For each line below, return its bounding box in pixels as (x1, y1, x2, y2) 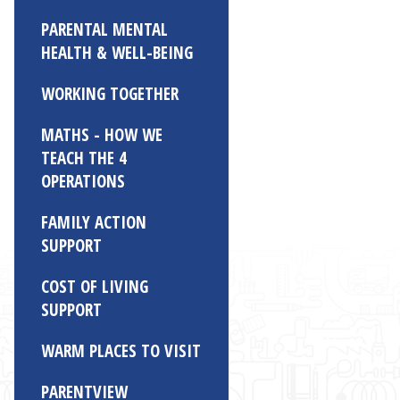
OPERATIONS (41, 170, 125, 193)
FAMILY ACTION (41, 211, 146, 234)
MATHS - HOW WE (41, 123, 162, 146)
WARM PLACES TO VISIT (41, 339, 201, 362)
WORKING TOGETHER (41, 82, 179, 105)
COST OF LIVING (41, 275, 148, 298)
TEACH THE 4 (41, 146, 127, 170)
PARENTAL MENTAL (41, 18, 168, 41)
